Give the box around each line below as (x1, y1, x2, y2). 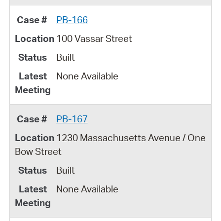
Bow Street (14, 145, 62, 157)
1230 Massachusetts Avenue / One (56, 131, 206, 144)
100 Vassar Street (56, 32, 132, 44)
